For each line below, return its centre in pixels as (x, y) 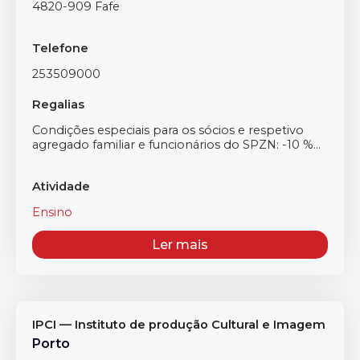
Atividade (61, 186)
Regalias (58, 104)
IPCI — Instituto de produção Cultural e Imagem (179, 325)
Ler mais (180, 245)
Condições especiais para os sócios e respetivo (168, 130)
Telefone (60, 48)
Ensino (52, 212)
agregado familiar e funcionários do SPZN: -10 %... (176, 145)
